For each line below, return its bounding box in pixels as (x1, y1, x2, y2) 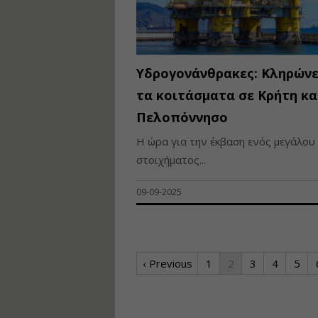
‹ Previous (142, 256, 192, 270)
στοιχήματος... (136, 152, 206, 167)
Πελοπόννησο (136, 108, 228, 126)
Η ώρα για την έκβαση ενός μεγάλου (136, 133, 315, 148)
